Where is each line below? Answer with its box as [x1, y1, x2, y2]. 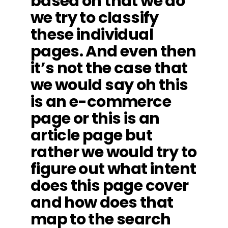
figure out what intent [30, 158, 196, 180]
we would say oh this [30, 74, 188, 96]
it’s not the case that [30, 57, 188, 79]
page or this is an [30, 107, 160, 129]
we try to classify [30, 7, 159, 28]
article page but [30, 124, 152, 146]
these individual [30, 23, 153, 45]
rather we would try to [30, 141, 197, 163]
